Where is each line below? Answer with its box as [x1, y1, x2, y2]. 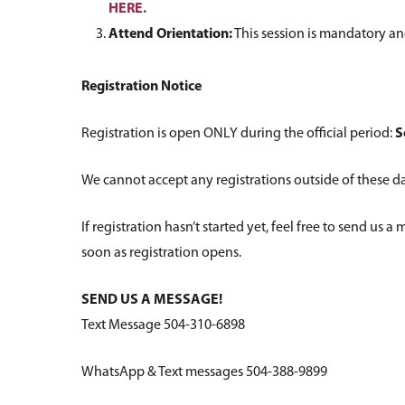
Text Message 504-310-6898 [81, 318, 246, 334]
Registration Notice [81, 80, 202, 95]
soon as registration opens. [81, 246, 242, 261]
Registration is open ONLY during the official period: [81, 127, 396, 142]
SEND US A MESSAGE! [81, 293, 223, 308]
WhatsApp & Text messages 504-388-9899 [81, 365, 328, 381]
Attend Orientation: [108, 27, 233, 42]
